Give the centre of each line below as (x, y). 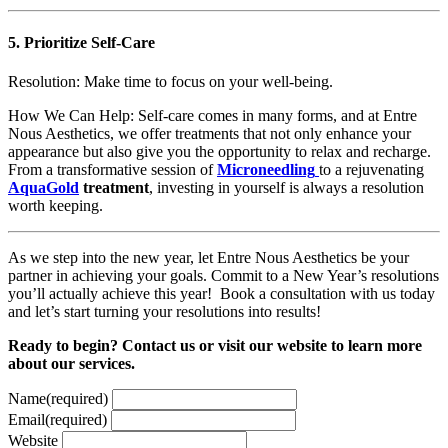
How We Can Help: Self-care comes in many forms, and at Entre (212, 115)
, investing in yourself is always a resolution (286, 187)
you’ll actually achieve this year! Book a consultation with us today (221, 293)
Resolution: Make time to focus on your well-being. (170, 81)
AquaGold (43, 187)
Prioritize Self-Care (89, 42)
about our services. (71, 363)
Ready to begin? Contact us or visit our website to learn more (215, 345)
